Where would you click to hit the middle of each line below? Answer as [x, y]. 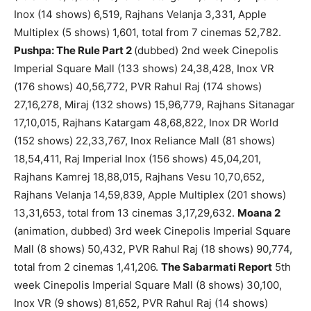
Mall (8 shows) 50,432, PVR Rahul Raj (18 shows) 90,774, [153, 249]
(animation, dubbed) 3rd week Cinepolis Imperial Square [152, 231]
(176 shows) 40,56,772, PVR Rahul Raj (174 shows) [138, 87]
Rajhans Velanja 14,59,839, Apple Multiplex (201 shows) [150, 195]
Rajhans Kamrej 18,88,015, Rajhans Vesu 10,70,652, [139, 177]
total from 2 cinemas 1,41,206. [87, 267]
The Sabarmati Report [217, 267]
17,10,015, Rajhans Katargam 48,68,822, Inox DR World [146, 123]
